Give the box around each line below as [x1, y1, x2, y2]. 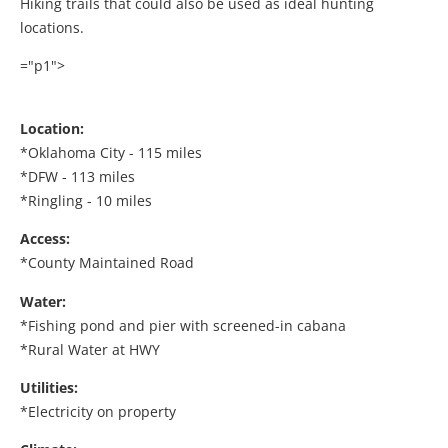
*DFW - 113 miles [20, 166, 135, 186]
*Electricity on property [20, 401, 176, 421]
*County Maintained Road [20, 253, 194, 273]
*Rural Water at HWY [20, 339, 160, 359]
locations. [20, 18, 84, 37]
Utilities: [20, 377, 78, 397]
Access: [20, 229, 70, 249]
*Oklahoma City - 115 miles [20, 142, 202, 162]
